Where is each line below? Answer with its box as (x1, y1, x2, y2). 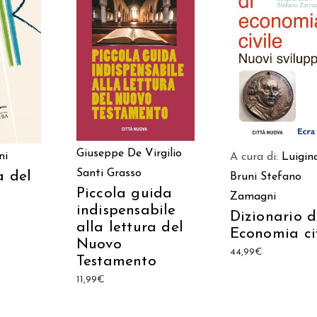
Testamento (76, 253, 156, 269)
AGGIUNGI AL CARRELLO (84, 47, 186, 57)
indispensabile (76, 202, 176, 218)
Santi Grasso (76, 167, 142, 179)
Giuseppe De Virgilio (76, 147, 182, 159)
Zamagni (229, 190, 276, 202)
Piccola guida (76, 185, 173, 201)
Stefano (260, 171, 301, 183)
